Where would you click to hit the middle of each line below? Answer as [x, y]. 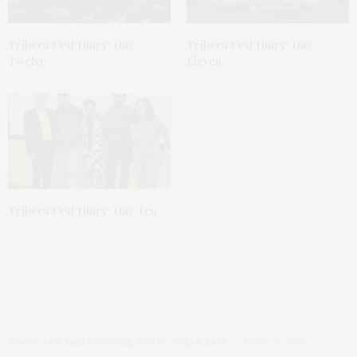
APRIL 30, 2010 [275, 343]
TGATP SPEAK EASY [182, 343]
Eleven [204, 61]
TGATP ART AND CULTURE [70, 343]
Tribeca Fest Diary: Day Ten [82, 211]
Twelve [27, 61]
